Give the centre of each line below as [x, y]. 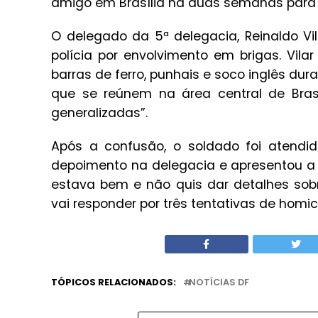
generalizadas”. [99, 113]
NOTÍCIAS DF [219, 282]
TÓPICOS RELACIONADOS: [114, 282]
